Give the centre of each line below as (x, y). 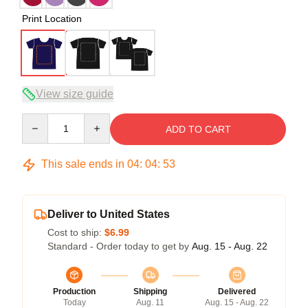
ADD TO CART (198, 129)
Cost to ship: (76, 232)
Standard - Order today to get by (120, 246)
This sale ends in (83, 164)
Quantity (40, 120)
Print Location (52, 19)
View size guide (75, 94)
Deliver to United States (109, 214)
